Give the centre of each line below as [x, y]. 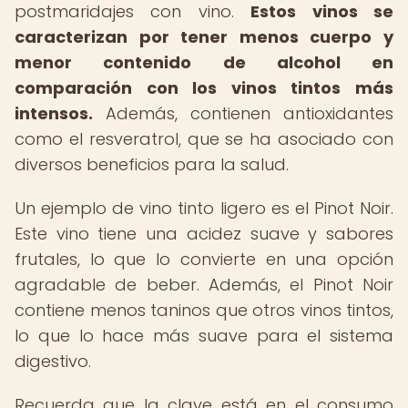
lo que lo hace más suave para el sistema [204, 336]
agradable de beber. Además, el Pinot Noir [204, 285]
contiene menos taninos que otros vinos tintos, [204, 310]
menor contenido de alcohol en [204, 62]
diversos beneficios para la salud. [152, 164]
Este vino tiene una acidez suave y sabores [204, 234]
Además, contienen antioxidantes [243, 113]
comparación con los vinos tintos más [204, 88]
